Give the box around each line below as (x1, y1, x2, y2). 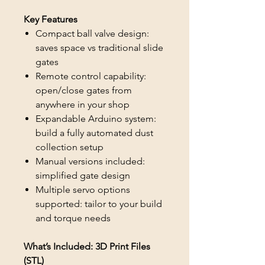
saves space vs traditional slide (35, 42, 163, 54)
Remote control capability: (35, 70, 146, 82)
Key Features (24, 14, 77, 25)
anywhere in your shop (35, 99, 130, 111)
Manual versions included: (35, 156, 145, 167)
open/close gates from (35, 85, 132, 96)
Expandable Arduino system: (35, 113, 156, 125)
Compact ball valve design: (35, 28, 149, 40)
